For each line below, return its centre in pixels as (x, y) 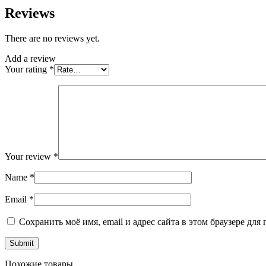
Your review (29, 156)
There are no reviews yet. (52, 38)
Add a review (30, 58)
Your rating (27, 69)
